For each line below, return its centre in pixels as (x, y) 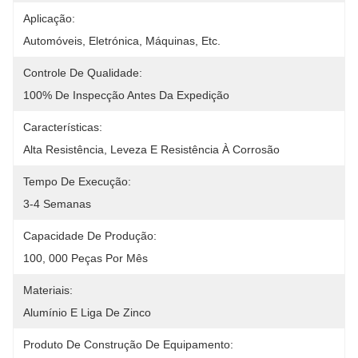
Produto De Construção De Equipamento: (128, 344)
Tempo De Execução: (77, 181)
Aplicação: (49, 18)
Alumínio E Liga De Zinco (87, 312)
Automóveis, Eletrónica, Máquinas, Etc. (122, 41)
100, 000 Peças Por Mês (86, 258)
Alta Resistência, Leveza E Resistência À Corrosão (151, 149)
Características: (63, 127)
